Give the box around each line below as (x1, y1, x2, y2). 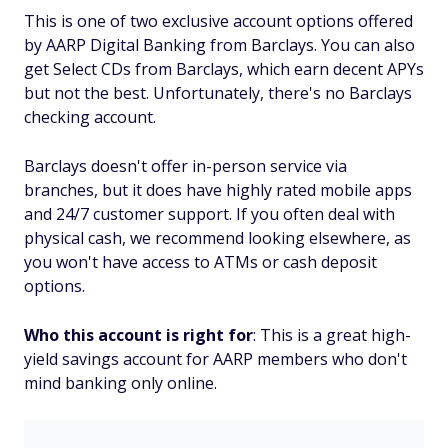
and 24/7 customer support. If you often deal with (24, 202, 395, 225)
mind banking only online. (24, 371, 217, 394)
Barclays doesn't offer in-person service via (24, 154, 347, 177)
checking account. (24, 105, 156, 128)
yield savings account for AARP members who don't (24, 347, 407, 370)
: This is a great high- (253, 323, 411, 346)
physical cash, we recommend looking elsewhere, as (24, 226, 411, 249)
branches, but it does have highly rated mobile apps (24, 178, 412, 201)
